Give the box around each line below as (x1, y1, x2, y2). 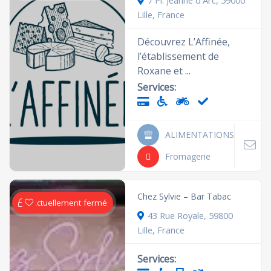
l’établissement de (137, 50, 220, 63)
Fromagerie (165, 151, 211, 162)
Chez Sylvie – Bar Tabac (137, 191, 232, 202)
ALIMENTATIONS (165, 129, 235, 140)
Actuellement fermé (31, 197, 108, 208)
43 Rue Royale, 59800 (148, 209, 233, 221)
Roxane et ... (137, 64, 191, 77)
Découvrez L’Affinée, (137, 35, 230, 48)
